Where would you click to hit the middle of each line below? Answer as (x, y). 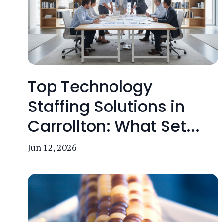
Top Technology (90, 86)
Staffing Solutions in (106, 106)
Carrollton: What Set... (114, 126)
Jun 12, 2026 (52, 147)
